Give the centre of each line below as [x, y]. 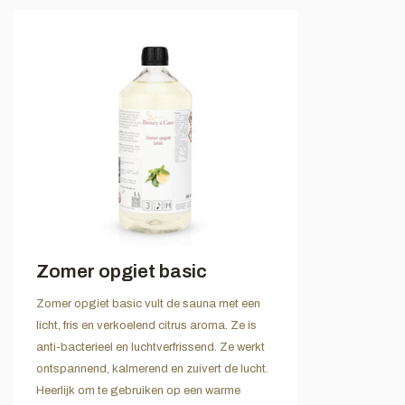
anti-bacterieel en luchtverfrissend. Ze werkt [151, 347]
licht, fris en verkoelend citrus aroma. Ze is [146, 325]
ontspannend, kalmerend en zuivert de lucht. [152, 368]
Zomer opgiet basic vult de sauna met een [148, 303]
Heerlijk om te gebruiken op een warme [138, 390]
